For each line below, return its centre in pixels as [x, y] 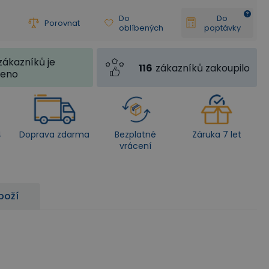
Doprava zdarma [54, 134]
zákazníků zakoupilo [203, 68]
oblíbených [141, 28]
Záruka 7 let [216, 134]
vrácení [135, 146]
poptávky [222, 28]
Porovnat [62, 23]
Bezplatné [135, 134]
